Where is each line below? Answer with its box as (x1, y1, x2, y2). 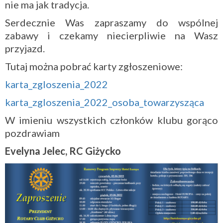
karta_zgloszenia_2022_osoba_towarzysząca (5, 96, 204, 108)
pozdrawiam (5, 126, 60, 139)
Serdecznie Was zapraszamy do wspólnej (5, 16, 218, 28)
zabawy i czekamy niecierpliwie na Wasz (5, 29, 218, 41)
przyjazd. (5, 42, 45, 54)
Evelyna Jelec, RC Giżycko (5, 144, 121, 157)
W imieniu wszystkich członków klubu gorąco (5, 113, 218, 126)
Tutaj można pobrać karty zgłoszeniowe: (5, 60, 183, 72)
